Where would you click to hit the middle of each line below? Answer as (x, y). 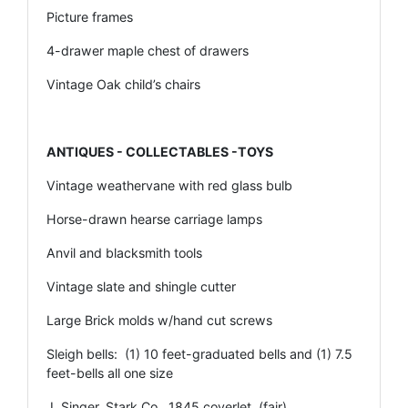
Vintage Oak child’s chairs (123, 84)
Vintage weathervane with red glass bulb (169, 185)
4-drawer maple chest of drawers (148, 50)
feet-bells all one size (110, 372)
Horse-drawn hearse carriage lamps (154, 219)
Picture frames (90, 16)
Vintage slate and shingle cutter (141, 286)
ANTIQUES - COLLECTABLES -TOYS (160, 151)
